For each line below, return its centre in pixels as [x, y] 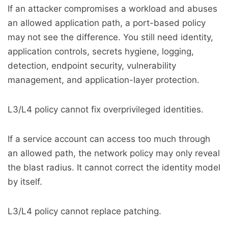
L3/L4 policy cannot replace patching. [84, 211]
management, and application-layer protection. [104, 80]
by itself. [25, 182]
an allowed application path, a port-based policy [107, 23]
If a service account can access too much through [109, 139]
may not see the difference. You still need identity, [110, 37]
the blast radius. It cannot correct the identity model [114, 167]
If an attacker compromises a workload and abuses [112, 9]
